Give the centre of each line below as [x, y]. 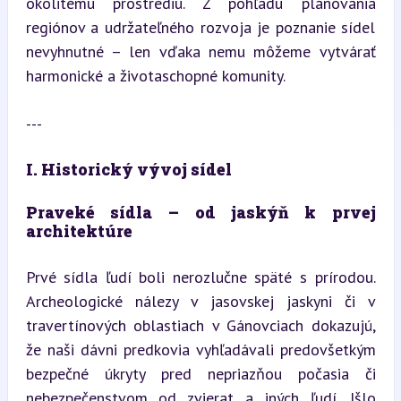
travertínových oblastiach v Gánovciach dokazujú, [200, 325]
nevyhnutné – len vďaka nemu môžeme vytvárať [200, 51]
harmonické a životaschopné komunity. [155, 76]
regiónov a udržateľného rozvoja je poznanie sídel [200, 27]
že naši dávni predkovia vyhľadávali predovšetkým [200, 350]
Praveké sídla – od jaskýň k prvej [200, 212]
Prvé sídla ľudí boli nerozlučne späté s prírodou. [200, 277]
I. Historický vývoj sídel [128, 169]
